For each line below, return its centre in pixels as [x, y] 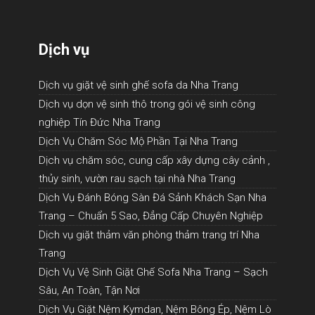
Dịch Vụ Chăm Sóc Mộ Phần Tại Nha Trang [138, 141]
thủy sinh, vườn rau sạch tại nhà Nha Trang [137, 178]
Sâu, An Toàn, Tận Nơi [89, 290]
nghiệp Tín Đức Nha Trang [99, 122]
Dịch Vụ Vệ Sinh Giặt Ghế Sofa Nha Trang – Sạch [153, 272]
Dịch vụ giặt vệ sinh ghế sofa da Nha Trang [139, 85]
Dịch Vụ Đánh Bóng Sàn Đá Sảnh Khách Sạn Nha [153, 197]
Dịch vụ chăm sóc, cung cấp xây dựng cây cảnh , [154, 160]
